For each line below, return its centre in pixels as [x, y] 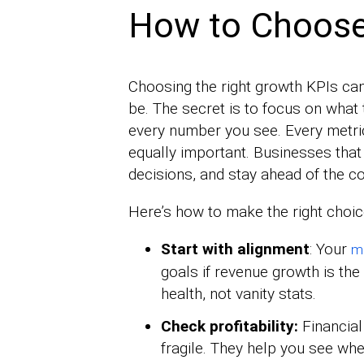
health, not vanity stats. [238, 293]
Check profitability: [229, 326]
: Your [330, 249]
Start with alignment [235, 249]
